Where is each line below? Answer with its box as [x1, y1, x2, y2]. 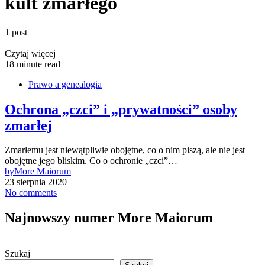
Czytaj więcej [5, 48, 56, 59]
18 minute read [5, 59, 60, 69]
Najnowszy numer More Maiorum [5, 210, 213, 226]
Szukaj [5, 248, 30, 259]
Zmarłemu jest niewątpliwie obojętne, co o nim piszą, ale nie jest [5, 145, 245, 156]
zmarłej [5, 117, 52, 133]
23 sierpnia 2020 [5, 177, 67, 188]
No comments [5, 188, 57, 198]
